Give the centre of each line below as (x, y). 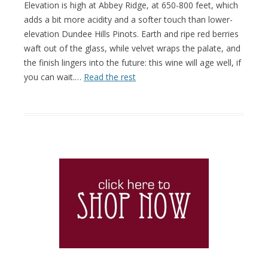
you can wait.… (54, 77)
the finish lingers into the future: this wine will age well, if (133, 62)
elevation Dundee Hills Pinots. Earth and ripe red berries (131, 33)
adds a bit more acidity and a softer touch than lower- (128, 19)
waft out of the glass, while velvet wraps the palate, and (132, 48)
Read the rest (110, 77)
